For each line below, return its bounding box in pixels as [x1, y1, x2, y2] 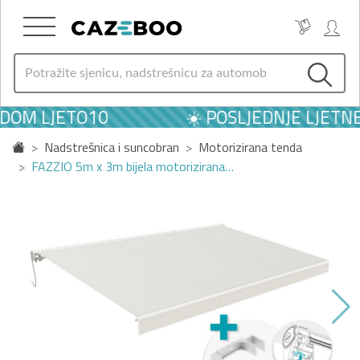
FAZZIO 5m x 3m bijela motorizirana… [31, 157, 234, 176]
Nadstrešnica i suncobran [44, 137, 179, 157]
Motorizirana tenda [198, 137, 302, 157]
